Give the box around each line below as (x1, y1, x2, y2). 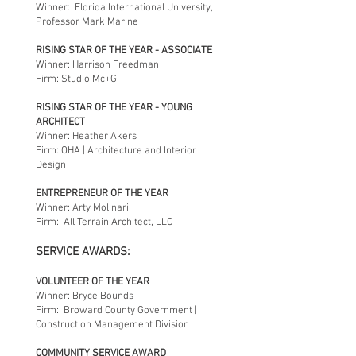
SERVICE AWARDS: (36, 245, 130, 259)
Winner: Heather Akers (36, 130, 137, 143)
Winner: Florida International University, (36, 2, 212, 14)
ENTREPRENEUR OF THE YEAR (36, 188, 168, 200)
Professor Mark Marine (36, 16, 138, 29)
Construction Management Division (36, 319, 189, 331)
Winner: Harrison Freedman (36, 59, 159, 72)
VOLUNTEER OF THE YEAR (36, 276, 149, 288)
